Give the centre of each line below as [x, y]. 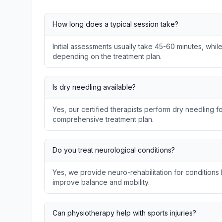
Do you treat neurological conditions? [114, 150]
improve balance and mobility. [101, 182]
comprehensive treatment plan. [103, 119]
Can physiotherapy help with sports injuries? [124, 213]
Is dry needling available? [94, 87]
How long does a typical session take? [115, 24]
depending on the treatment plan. [107, 56]
